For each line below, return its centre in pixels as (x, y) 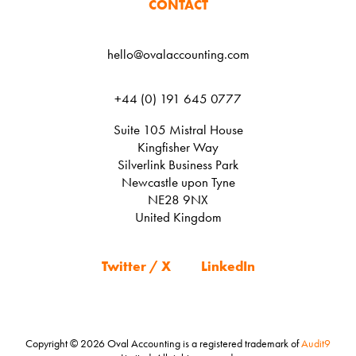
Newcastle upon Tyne (178, 182)
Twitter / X (136, 266)
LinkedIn (228, 266)
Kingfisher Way (178, 147)
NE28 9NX (178, 199)
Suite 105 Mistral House (178, 129)
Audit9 (316, 343)
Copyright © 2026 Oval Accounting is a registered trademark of (163, 343)
